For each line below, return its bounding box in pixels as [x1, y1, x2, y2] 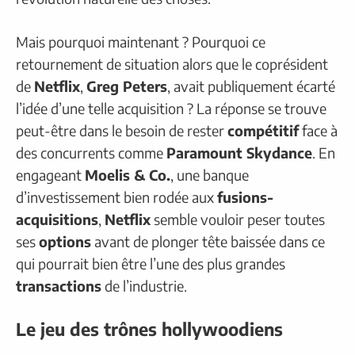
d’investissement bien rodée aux [16, 188, 217, 207]
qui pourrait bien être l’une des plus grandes [16, 254, 285, 273]
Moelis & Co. [85, 166, 170, 185]
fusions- [217, 188, 273, 207]
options [39, 232, 91, 251]
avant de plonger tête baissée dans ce [91, 232, 325, 251]
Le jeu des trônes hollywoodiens [16, 318, 283, 341]
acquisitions [16, 210, 98, 229]
